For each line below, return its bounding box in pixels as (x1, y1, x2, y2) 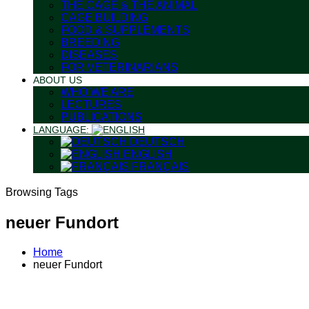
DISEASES (61, 49, 117, 61)
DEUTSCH (127, 136, 185, 148)
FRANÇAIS (129, 161, 189, 172)
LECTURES (61, 99, 121, 110)
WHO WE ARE (61, 86, 134, 98)
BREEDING (61, 37, 119, 48)
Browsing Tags (6, 186, 78, 198)
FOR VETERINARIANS (61, 61, 178, 73)
